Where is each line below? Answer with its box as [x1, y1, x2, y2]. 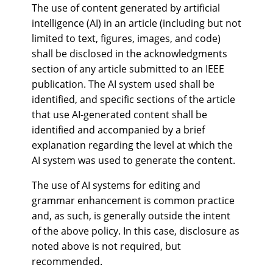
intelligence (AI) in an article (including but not [32, 16, 241, 30]
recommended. [32, 255, 102, 268]
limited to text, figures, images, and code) [32, 32, 221, 45]
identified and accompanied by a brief [32, 123, 205, 136]
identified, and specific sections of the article [32, 93, 235, 106]
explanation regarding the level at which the [32, 138, 233, 152]
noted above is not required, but [32, 239, 181, 253]
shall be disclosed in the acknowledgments [32, 47, 227, 60]
